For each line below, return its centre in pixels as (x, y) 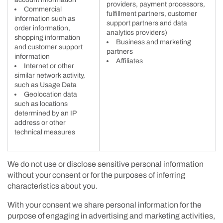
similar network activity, (50, 75)
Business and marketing (154, 42)
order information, (42, 28)
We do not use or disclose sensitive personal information (106, 164)
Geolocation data (51, 94)
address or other (40, 122)
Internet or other (49, 66)
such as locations (41, 104)
